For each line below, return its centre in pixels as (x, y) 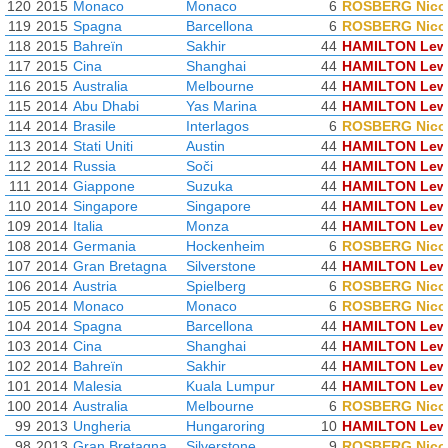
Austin (205, 146)
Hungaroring (225, 426)
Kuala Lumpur (230, 386)
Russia (94, 166)
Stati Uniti (103, 146)
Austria (95, 286)
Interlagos (217, 126)
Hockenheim (225, 246)
